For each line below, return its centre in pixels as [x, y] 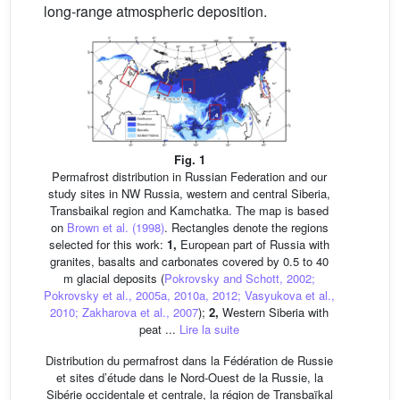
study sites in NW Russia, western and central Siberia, [189, 194]
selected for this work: [108, 245]
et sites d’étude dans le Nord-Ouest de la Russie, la [189, 378]
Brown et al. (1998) [115, 228]
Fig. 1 [189, 160]
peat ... [159, 329]
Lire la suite [209, 329]
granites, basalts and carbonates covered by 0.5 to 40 [189, 262]
